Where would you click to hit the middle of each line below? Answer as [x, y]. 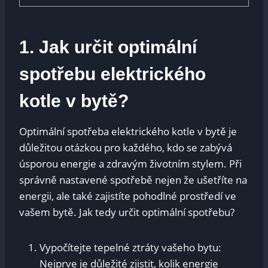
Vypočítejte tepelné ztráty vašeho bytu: [130, 247]
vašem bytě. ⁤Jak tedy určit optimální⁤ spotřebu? [127, 212]
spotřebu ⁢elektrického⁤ [112, 74]
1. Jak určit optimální [108, 47]
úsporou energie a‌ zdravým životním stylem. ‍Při [130, 163]
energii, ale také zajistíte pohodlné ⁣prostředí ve [128, 196]
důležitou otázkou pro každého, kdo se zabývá [126, 147]
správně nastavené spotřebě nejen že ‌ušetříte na [133, 179]
